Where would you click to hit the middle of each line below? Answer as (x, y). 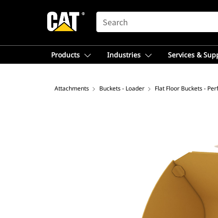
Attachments (72, 88)
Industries (124, 55)
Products (65, 55)
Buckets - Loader (122, 88)
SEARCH (110, 16)
